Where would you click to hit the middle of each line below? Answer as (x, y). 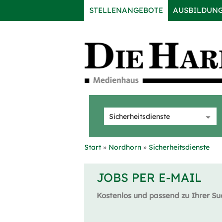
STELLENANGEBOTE (126, 10)
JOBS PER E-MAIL (149, 177)
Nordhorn (125, 147)
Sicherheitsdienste (179, 147)
